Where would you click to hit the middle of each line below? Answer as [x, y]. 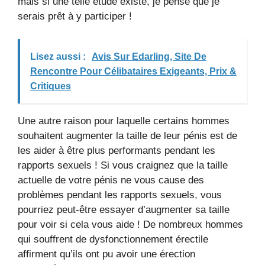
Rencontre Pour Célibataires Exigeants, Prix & [133, 71]
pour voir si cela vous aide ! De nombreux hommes [130, 224]
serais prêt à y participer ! [75, 16]
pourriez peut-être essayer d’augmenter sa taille [124, 209]
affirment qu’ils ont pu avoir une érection [106, 254]
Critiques [51, 86]
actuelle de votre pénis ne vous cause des [111, 180]
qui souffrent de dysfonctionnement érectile [113, 239]
